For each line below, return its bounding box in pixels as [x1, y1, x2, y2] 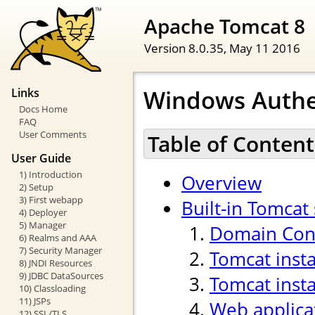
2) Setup [18, 180, 53, 193]
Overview [181, 170, 262, 196]
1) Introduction [18, 167, 82, 181]
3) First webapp [18, 193, 83, 206]
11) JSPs [18, 294, 51, 307]
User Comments [18, 128, 86, 141]
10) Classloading [18, 281, 86, 295]
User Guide [11, 150, 71, 166]
